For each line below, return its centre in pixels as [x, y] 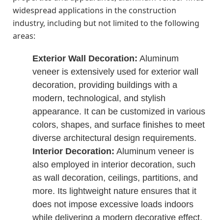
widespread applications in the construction [95, 10]
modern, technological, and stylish [99, 98]
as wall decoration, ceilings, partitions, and [115, 178]
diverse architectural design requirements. [115, 138]
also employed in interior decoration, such [114, 165]
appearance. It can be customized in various [119, 111]
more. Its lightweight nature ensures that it [115, 191]
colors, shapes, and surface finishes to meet [119, 125]
